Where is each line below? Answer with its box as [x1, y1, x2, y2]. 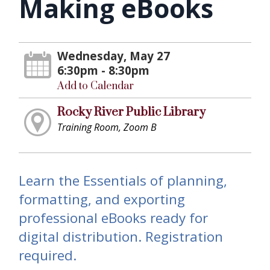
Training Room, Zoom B [57, 120, 157, 134]
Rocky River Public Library [57, 104, 206, 120]
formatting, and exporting [19, 190, 185, 209]
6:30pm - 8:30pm [57, 62, 150, 78]
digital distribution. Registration [19, 227, 223, 246]
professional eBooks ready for [19, 209, 208, 228]
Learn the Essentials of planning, [19, 171, 227, 190]
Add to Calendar [57, 79, 134, 93]
